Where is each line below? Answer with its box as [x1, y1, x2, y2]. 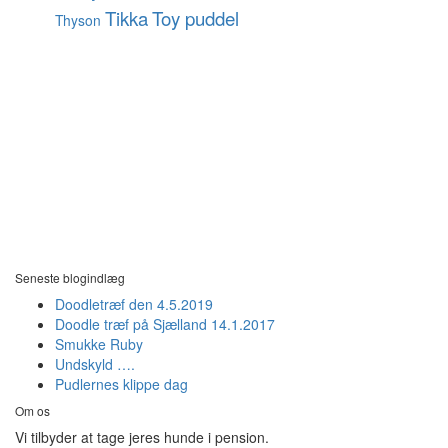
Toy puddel [152, 5, 239, 32]
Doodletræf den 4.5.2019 [55, 294, 213, 315]
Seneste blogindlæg [15, 269, 125, 287]
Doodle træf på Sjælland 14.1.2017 [55, 314, 275, 335]
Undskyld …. [55, 354, 135, 375]
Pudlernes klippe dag [55, 374, 188, 395]
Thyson [55, 10, 101, 31]
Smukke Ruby [55, 334, 143, 355]
